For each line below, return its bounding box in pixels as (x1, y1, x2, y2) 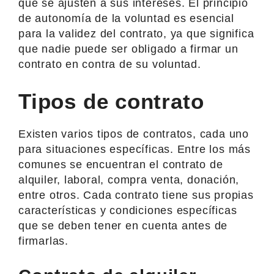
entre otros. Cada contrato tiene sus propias (18, 188, 254, 201)
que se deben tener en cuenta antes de (18, 219, 228, 232)
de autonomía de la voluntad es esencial (18, 12, 234, 24)
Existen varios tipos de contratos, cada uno (18, 127, 249, 140)
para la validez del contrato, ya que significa (18, 27, 254, 40)
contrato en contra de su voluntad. (18, 57, 201, 70)
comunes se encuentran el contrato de (18, 158, 223, 171)
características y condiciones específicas (18, 204, 237, 217)
